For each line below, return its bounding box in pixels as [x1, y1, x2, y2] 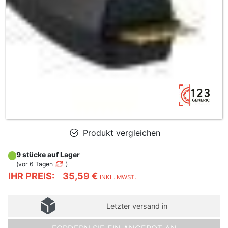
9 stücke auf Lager [16, 150, 80, 159]
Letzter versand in [106, 201, 167, 210]
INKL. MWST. [100, 174, 136, 181]
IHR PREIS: [8, 170, 54, 181]
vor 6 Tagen [18, 160, 53, 168]
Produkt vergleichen [80, 128, 160, 138]
